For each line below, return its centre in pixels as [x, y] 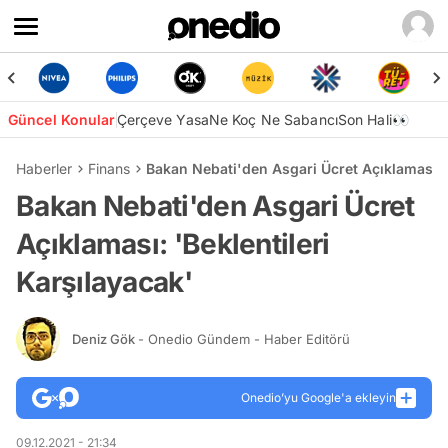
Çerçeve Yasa [162, 119]
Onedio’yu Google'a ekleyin [318, 397]
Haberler [44, 168]
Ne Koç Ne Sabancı [273, 119]
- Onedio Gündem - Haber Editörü [244, 338]
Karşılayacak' [104, 282]
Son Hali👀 [373, 119]
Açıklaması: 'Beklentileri [173, 244]
